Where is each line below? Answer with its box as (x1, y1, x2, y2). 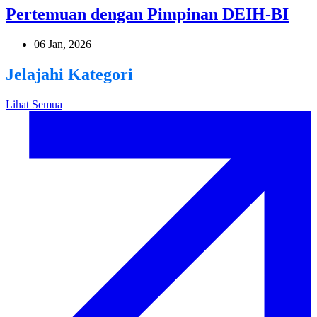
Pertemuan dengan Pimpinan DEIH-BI (6, 4, 289, 23)
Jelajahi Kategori (6, 64, 133, 83)
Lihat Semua (6, 98, 62, 110)
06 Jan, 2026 (34, 38, 91, 50)
